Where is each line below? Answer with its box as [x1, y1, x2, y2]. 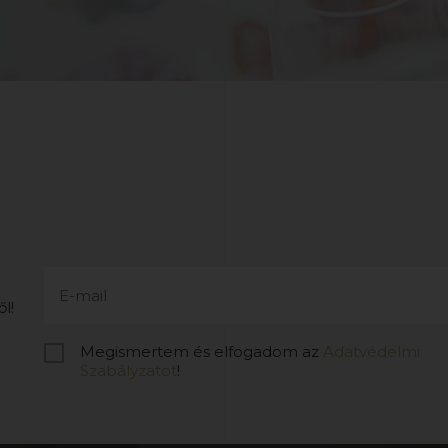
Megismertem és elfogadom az [80, 342, 323, 361]
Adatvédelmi [323, 342, 420, 361]
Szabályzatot [80, 361, 177, 380]
